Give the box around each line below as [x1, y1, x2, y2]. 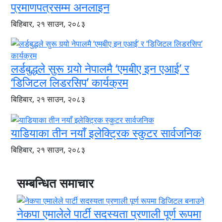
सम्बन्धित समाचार [16, 174, 94, 191]
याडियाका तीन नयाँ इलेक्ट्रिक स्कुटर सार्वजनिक [10, 124, 201, 141]
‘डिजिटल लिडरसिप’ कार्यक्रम [10, 74, 128, 90]
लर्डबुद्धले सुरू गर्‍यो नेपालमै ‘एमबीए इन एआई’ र [10, 60, 189, 76]
